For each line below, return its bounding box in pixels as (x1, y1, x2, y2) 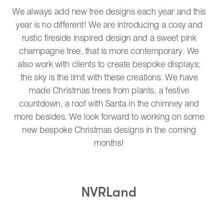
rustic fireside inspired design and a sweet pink (21, 34, 197, 43)
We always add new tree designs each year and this (12, 7, 206, 17)
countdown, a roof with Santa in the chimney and (19, 99, 199, 109)
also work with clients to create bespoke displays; (18, 60, 200, 70)
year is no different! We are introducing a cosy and (15, 20, 203, 30)
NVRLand (81, 184, 137, 200)
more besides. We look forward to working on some (14, 112, 204, 122)
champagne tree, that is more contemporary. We (19, 47, 199, 56)
